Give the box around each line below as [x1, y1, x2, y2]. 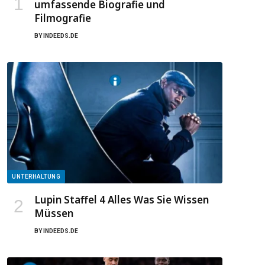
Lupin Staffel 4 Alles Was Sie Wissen [34, 192, 209, 206]
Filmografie [34, 11, 91, 25]
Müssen [34, 206, 73, 220]
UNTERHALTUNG [12, 173, 60, 180]
